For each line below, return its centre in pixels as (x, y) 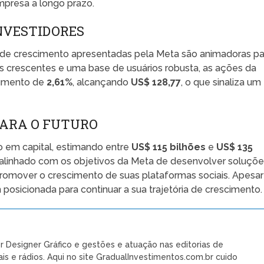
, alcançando (102, 82)
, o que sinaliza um (221, 82)
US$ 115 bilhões (169, 147)
